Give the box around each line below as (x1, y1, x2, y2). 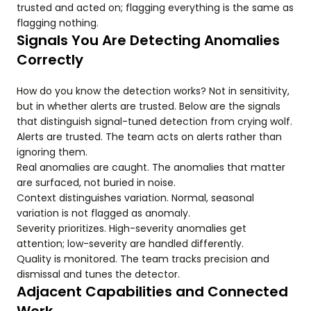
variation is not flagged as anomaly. (17, 206, 190, 220)
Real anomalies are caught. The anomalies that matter (17, 160, 285, 174)
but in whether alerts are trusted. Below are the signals (17, 99, 280, 113)
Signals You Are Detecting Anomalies (17, 31, 280, 50)
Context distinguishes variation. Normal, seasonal (17, 191, 254, 205)
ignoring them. (17, 145, 87, 159)
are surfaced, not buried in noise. (17, 176, 176, 190)
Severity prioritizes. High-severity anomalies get (17, 221, 246, 235)
